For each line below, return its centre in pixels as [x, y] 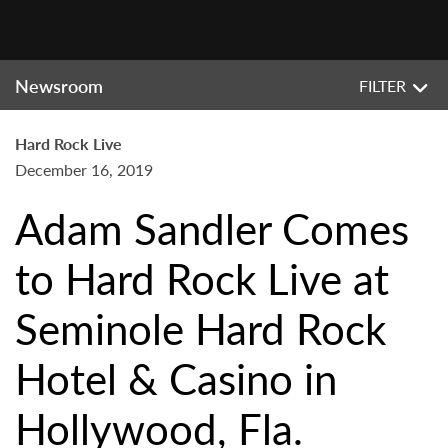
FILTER [382, 85]
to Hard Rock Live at [202, 278]
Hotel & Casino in [176, 378]
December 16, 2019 [84, 169]
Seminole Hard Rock [200, 328]
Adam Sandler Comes [212, 228]
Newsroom [59, 85]
